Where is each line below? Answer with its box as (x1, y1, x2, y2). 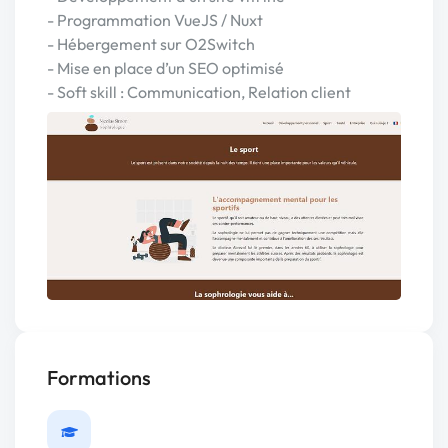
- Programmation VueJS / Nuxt (47, 10, 263, 30)
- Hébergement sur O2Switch (47, 34, 255, 54)
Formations (47, 365, 151, 391)
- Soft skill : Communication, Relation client (47, 82, 351, 102)
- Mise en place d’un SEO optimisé (47, 58, 284, 78)
